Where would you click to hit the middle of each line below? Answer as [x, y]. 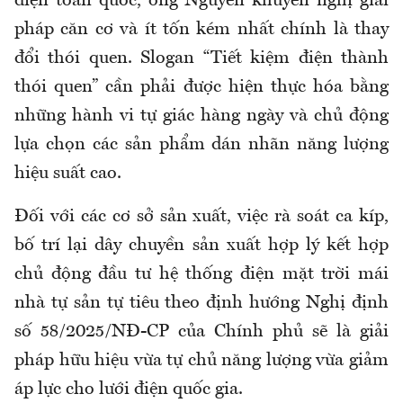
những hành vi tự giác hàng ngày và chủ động [201, 116]
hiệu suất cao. [68, 173]
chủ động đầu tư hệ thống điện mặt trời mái [201, 274]
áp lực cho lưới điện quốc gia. [129, 389]
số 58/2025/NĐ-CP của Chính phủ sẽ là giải [201, 331]
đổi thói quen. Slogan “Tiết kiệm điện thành [201, 58]
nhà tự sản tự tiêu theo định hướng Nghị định [201, 303]
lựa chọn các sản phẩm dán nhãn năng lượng [201, 144]
